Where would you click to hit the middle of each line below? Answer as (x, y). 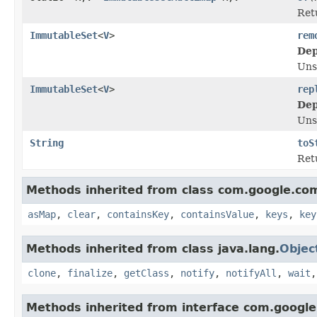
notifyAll (251, 273)
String (47, 143)
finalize (90, 273)
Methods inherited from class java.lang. (153, 248)
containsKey (138, 214)
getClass (146, 273)
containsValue (217, 214)
